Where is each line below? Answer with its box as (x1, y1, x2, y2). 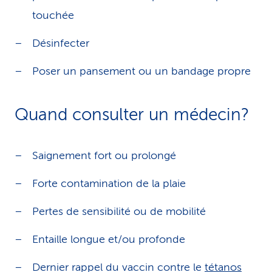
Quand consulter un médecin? (15, 105, 249, 124)
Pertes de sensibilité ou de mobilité (32, 205, 206, 217)
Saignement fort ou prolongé (32, 149, 176, 161)
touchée (32, 9, 74, 21)
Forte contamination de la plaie (32, 177, 186, 189)
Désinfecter (32, 37, 89, 49)
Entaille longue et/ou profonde (32, 233, 185, 245)
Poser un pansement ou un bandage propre (32, 65, 251, 77)
